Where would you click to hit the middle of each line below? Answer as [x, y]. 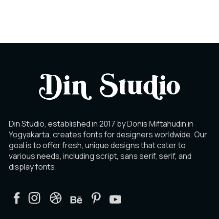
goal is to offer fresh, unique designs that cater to [97, 145]
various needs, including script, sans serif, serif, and [100, 156]
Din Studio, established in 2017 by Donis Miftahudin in [101, 123]
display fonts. [33, 166]
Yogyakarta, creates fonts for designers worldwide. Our [108, 134]
